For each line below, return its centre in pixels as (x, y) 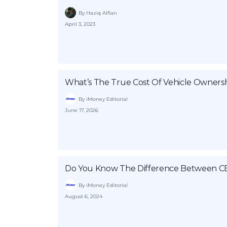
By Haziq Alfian (98, 13)
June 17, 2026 (82, 110)
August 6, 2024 (84, 196)
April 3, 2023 (80, 24)
